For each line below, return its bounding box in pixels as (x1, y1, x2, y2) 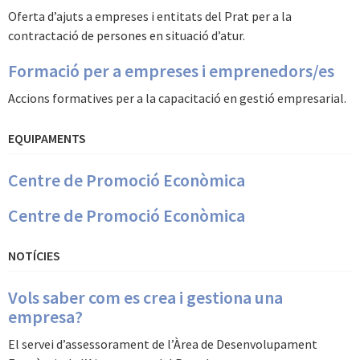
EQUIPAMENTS (8, 130, 86, 146)
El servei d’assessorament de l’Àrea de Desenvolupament (8, 336, 317, 352)
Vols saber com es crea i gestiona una (8, 286, 283, 309)
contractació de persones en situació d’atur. (8, 27, 245, 43)
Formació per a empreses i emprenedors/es (8, 59, 334, 82)
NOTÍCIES (8, 247, 60, 264)
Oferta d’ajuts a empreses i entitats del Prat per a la (8, 8, 292, 24)
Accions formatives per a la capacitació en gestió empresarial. (8, 90, 346, 106)
